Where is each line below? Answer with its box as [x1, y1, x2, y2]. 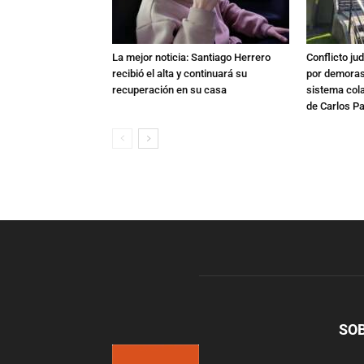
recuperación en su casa [112, 84, 227, 96]
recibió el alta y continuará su [112, 67, 247, 80]
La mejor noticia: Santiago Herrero [112, 51, 271, 63]
